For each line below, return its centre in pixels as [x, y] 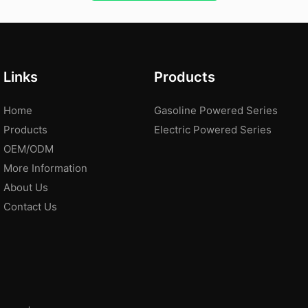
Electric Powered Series [213, 129]
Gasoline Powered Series [216, 110]
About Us [26, 187]
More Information [45, 168]
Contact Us [30, 206]
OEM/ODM [29, 148]
